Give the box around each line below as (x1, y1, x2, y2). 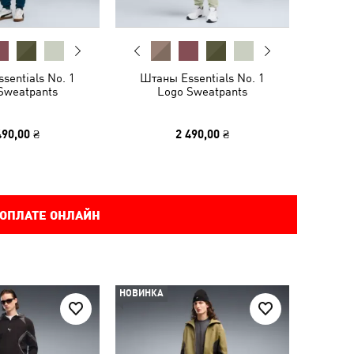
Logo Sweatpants (157, 85, 247, 98)
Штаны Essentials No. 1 (140, 71, 265, 85)
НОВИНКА (119, 288, 164, 299)
